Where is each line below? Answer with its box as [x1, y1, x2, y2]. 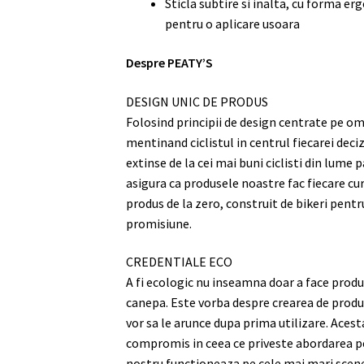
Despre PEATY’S [125, 54, 213, 71]
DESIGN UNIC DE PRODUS [125, 93, 268, 110]
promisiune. [125, 214, 192, 232]
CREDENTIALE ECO [125, 253, 232, 271]
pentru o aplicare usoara [164, 15, 300, 32]
